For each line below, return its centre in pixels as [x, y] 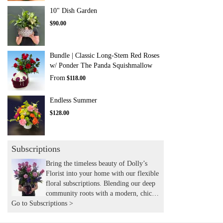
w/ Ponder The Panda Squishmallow [101, 66]
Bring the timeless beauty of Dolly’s [97, 164]
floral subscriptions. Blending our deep [101, 184]
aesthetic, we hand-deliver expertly [95, 204]
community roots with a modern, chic [99, 194]
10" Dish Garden [73, 11]
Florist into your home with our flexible [102, 174]
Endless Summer [73, 101]
